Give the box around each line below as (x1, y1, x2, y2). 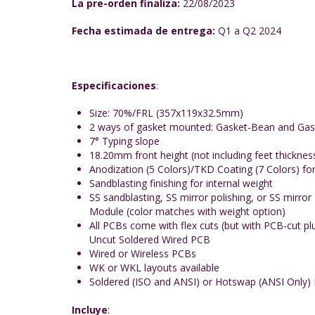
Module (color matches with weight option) (89, 205, 285, 218)
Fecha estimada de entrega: (72, 24, 215, 37)
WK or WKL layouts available (89, 261, 219, 274)
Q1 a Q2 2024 (215, 24, 281, 37)
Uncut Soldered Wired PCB (89, 233, 210, 246)
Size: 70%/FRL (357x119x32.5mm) (89, 106, 246, 120)
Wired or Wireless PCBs (89, 247, 196, 260)
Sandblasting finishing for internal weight (89, 176, 273, 190)
